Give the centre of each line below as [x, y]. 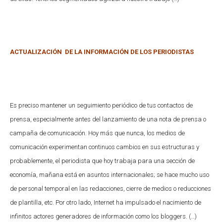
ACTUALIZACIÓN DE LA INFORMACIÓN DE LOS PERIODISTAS [102, 52]
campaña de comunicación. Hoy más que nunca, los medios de [97, 133]
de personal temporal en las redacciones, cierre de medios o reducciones [111, 188]
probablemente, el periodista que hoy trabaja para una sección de [102, 161]
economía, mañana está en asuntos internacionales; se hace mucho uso [110, 174]
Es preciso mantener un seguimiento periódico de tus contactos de [101, 105]
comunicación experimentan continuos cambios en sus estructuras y [105, 147]
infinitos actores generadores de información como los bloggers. [99, 216]
